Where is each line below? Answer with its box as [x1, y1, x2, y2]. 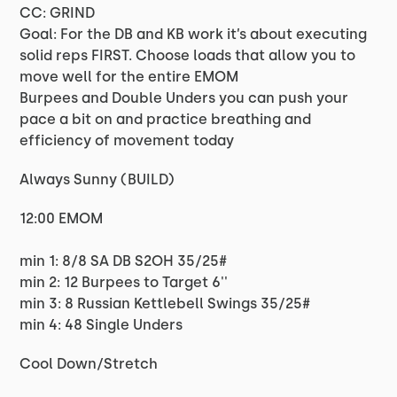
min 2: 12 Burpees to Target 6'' [19, 274, 229, 291]
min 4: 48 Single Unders [19, 316, 183, 333]
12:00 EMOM [19, 210, 104, 227]
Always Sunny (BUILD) [19, 171, 175, 188]
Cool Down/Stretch [19, 355, 159, 372]
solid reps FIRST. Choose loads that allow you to [19, 47, 356, 64]
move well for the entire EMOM [19, 68, 239, 85]
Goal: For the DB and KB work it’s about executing [19, 26, 368, 43]
